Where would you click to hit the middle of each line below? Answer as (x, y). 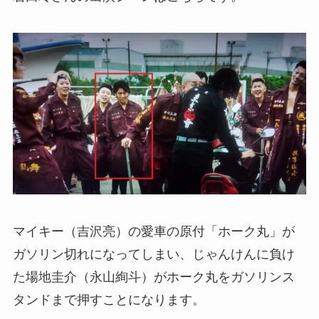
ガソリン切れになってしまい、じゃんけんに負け (153, 254)
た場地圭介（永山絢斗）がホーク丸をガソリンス (153, 277)
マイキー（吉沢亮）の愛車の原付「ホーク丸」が (153, 231)
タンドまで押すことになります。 (109, 299)
